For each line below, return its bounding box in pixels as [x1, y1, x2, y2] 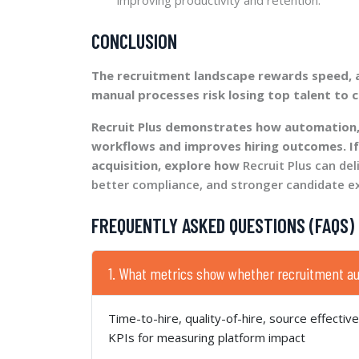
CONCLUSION [91, 28, 177, 53]
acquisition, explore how [91, 156, 240, 173]
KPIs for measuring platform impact [108, 329, 305, 345]
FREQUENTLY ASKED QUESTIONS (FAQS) [91, 212, 354, 237]
